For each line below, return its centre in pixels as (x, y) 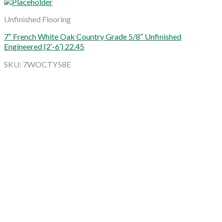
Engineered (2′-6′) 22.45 (44, 46)
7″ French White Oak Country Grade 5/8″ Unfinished (93, 36)
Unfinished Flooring (37, 19)
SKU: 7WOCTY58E (37, 64)
